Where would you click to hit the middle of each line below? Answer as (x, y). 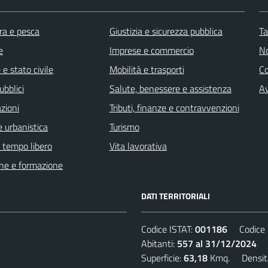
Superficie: (162, 258)
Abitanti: (159, 243)
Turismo (124, 127)
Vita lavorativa (138, 146)
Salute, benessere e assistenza (170, 88)
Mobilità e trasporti (147, 69)
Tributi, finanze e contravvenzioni (174, 107)
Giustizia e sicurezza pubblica (166, 31)
